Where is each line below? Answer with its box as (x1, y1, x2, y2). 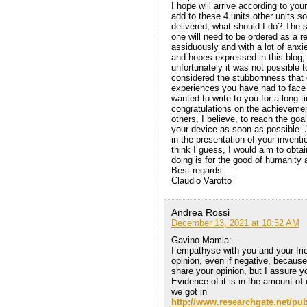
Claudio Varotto (171, 175, 232, 186)
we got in (171, 286, 207, 297)
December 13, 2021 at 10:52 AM (171, 218, 299, 229)
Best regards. (171, 165, 225, 176)
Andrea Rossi (171, 207, 230, 219)
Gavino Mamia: (171, 235, 232, 246)
